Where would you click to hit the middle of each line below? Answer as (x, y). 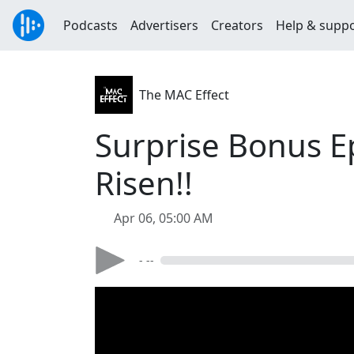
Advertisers (164, 25)
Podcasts (90, 25)
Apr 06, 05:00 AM (164, 218)
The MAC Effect (184, 95)
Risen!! (144, 183)
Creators (237, 25)
